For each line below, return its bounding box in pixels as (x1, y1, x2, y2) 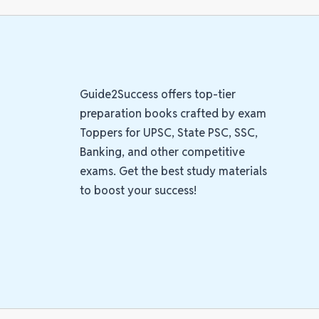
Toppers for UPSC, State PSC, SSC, (80, 125, 258, 141)
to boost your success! (80, 183, 197, 199)
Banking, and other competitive (80, 145, 245, 160)
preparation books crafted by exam (80, 106, 266, 122)
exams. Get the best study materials (80, 164, 267, 179)
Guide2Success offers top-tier (80, 87, 236, 103)
